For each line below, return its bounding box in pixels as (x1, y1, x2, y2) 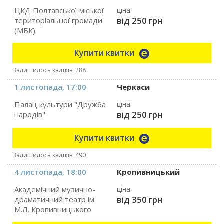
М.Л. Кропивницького (14, 204, 92, 214)
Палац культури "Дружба (14, 99, 106, 109)
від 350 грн (117, 194, 162, 205)
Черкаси (117, 82, 150, 92)
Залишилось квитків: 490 (12, 150, 86, 159)
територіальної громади (14, 15, 103, 25)
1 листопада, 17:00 (14, 82, 87, 92)
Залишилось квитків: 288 (12, 65, 86, 74)
